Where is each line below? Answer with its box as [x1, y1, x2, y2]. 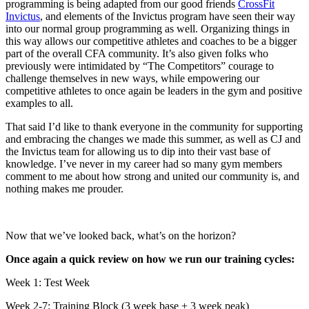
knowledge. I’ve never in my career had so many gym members [6, 157, 282, 170]
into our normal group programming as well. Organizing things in [6, 22, 290, 34]
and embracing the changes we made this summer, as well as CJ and [6, 132, 301, 145]
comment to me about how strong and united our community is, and [6, 170, 299, 182]
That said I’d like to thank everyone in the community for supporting [6, 120, 303, 132]
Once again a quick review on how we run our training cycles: [6, 252, 295, 265]
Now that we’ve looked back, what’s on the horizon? [6, 229, 236, 241]
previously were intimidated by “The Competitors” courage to [6, 59, 274, 72]
